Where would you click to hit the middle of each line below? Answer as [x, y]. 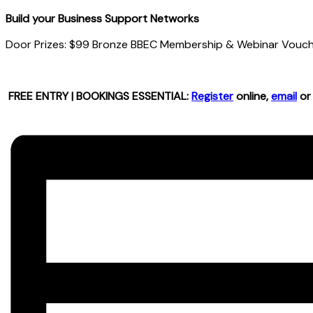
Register [212, 96]
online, [252, 96]
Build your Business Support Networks [102, 18]
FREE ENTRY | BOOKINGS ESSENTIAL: [99, 96]
